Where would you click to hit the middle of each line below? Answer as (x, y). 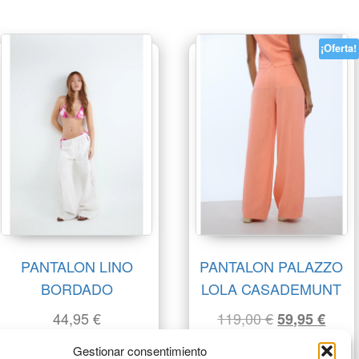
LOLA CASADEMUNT (272, 288)
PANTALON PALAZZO (272, 266)
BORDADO (77, 288)
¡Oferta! (339, 48)
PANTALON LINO (77, 266)
